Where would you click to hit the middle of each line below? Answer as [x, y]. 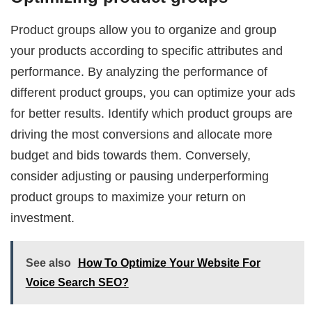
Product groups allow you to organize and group [144, 29]
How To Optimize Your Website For [169, 263]
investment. [43, 217]
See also [48, 263]
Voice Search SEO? [77, 283]
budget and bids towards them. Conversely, [131, 155]
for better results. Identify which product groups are [152, 113]
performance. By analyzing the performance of [139, 71]
